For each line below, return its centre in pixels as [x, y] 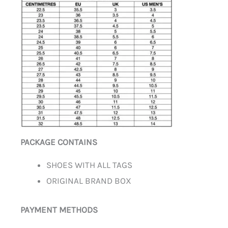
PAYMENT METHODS [59, 209]
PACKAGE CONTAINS [59, 142]
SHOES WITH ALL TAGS [89, 165]
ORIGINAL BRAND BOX [89, 181]
